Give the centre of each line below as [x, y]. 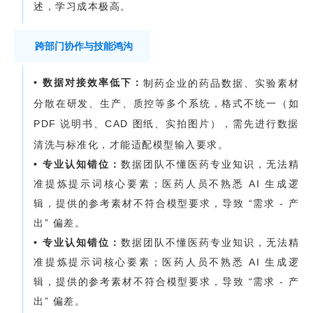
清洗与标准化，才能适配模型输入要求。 [131, 145]
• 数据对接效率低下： [88, 82]
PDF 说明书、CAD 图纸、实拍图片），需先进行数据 [166, 124]
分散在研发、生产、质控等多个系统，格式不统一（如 [166, 104]
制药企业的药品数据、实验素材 [221, 83]
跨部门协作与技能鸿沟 [84, 46]
